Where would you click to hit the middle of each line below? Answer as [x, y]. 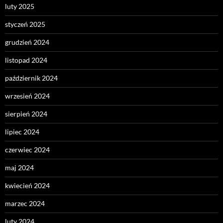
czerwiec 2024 [27, 149]
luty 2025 [20, 6]
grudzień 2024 [27, 42]
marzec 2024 [25, 203]
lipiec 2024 [22, 131]
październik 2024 [31, 78]
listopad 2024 [26, 60]
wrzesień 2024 [27, 96]
